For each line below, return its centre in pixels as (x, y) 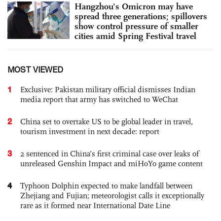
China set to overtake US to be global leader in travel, (107, 122)
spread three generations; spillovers (141, 17)
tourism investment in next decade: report (90, 132)
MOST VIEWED (35, 70)
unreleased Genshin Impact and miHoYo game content (111, 164)
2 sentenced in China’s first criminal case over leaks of (110, 154)
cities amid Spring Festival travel (135, 36)
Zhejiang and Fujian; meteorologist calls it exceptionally (112, 196)
